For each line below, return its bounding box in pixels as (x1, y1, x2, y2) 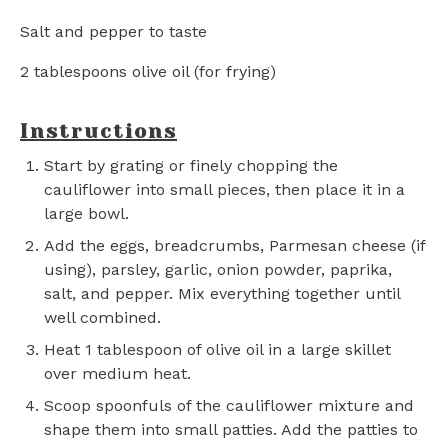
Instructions (20, 120, 177, 143)
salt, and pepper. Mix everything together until (44, 284, 400, 303)
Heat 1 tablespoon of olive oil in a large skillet (44, 340, 391, 359)
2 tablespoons (20, 62, 127, 81)
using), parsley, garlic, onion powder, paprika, (44, 260, 392, 279)
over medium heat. (44, 364, 191, 383)
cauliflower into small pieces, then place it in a (44, 180, 405, 199)
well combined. (44, 308, 161, 327)
